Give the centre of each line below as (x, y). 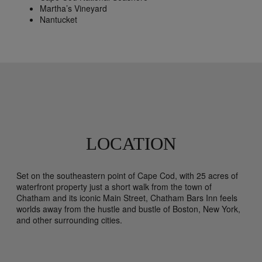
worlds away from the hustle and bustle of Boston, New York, (128, 209)
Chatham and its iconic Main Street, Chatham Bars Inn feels (127, 198)
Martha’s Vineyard (73, 8)
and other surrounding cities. (69, 220)
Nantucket (58, 20)
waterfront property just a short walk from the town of (114, 187)
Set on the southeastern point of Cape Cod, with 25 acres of (127, 176)
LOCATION (131, 144)
